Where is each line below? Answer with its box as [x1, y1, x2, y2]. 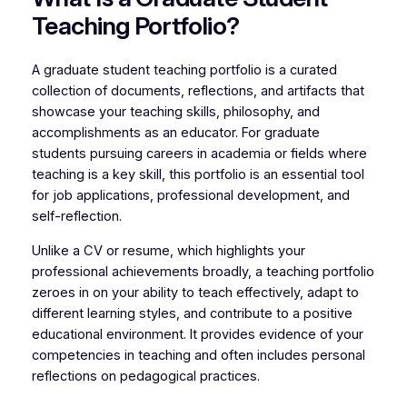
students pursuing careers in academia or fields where [31, 145, 367, 163]
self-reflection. [31, 208, 122, 225]
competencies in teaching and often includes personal [31, 346, 365, 363]
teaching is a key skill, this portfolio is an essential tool [31, 166, 364, 184]
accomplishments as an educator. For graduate [31, 124, 320, 142]
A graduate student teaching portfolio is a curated [31, 62, 337, 79]
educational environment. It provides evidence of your [31, 325, 363, 342]
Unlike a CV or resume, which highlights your [31, 242, 305, 259]
